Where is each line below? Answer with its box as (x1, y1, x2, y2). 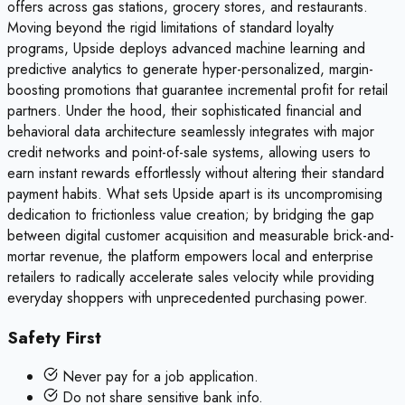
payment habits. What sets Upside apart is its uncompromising (7, 183, 382, 204)
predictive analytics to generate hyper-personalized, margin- (7, 58, 373, 80)
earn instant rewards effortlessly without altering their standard (7, 162, 384, 184)
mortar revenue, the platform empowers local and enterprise (7, 245, 373, 267)
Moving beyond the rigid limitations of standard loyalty (7, 16, 334, 38)
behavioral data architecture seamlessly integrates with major (7, 120, 374, 142)
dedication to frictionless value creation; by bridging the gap (7, 203, 374, 225)
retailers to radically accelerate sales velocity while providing (7, 266, 374, 287)
